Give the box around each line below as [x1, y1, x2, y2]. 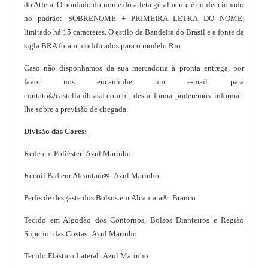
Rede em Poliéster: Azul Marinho [24, 149, 131, 159]
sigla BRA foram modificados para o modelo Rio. [24, 41, 182, 51]
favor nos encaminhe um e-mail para [24, 77, 244, 87]
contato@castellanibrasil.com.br [24, 91, 128, 100]
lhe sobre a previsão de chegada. [24, 105, 128, 114]
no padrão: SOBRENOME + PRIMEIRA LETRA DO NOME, [24, 14, 244, 23]
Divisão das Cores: [24, 127, 87, 136]
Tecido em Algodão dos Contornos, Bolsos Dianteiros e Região [24, 215, 244, 225]
